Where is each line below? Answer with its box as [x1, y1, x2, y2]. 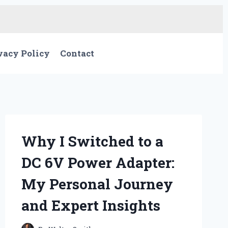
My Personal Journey [21, 174, 173, 193]
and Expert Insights [21, 195, 160, 215]
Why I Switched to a [21, 131, 163, 151]
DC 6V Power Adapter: [21, 153, 175, 172]
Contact [60, 47, 95, 60]
